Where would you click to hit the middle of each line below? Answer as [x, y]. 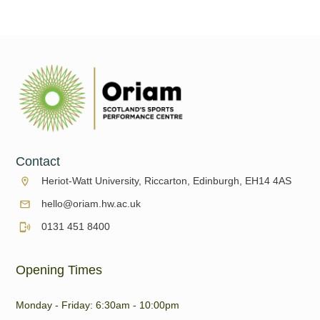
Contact [40, 162]
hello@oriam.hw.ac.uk [91, 204]
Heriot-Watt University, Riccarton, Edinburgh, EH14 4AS [166, 181]
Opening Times [59, 270]
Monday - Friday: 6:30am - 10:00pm [97, 305]
